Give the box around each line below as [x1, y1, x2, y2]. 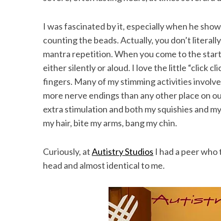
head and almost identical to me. [43, 160, 165, 171]
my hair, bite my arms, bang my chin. [43, 117, 177, 128]
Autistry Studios [92, 146, 153, 157]
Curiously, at [43, 146, 92, 157]
